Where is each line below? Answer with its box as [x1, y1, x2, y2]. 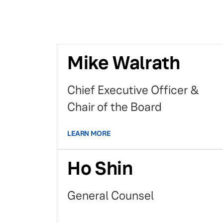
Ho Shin [67, 157, 133, 180]
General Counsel [67, 189, 154, 203]
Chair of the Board [67, 100, 162, 114]
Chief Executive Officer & [67, 83, 199, 98]
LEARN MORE [67, 129, 111, 138]
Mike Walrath [67, 51, 180, 75]
